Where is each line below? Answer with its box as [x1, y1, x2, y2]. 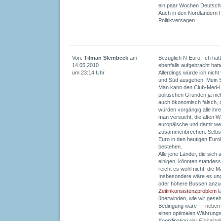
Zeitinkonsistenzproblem [158, 188, 217, 194]
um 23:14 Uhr [72, 70, 105, 75]
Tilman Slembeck [84, 55, 128, 61]
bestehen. [158, 144, 182, 149]
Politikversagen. [158, 17, 196, 23]
